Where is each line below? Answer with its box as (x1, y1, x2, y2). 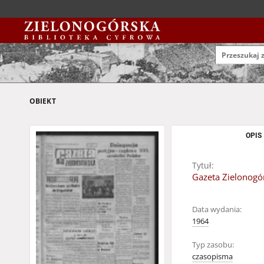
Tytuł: (192, 160, 214, 171)
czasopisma (192, 252, 233, 262)
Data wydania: (192, 204, 242, 214)
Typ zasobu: (192, 240, 234, 250)
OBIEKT (29, 96, 56, 106)
